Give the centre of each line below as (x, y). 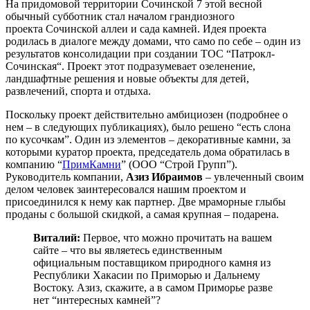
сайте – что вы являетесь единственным (128, 250)
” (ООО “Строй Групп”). (179, 165)
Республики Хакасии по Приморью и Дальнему (147, 275)
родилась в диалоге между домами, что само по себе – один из (153, 42)
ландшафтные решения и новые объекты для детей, (127, 79)
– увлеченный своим (253, 177)
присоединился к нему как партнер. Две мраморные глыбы (146, 202)
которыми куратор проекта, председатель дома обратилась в (148, 152)
